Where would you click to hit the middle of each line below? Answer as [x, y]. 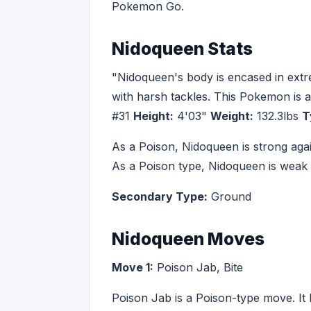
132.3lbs [278, 116]
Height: [153, 116]
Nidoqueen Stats [182, 49]
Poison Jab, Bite [198, 267]
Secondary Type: [160, 196]
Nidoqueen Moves [188, 239]
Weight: [232, 116]
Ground [229, 196]
